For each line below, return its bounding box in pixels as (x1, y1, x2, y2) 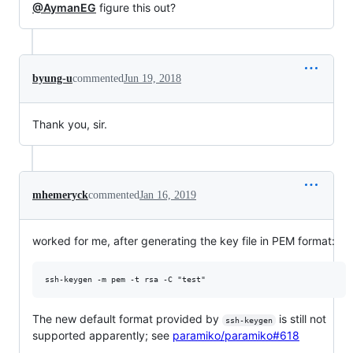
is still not (275, 312, 329, 326)
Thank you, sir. (32, 117, 107, 132)
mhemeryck (32, 189, 88, 202)
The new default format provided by (32, 312, 222, 326)
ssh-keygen (225, 316, 273, 325)
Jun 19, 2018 (124, 72, 181, 85)
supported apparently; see (32, 329, 173, 343)
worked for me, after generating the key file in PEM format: (32, 234, 335, 248)
